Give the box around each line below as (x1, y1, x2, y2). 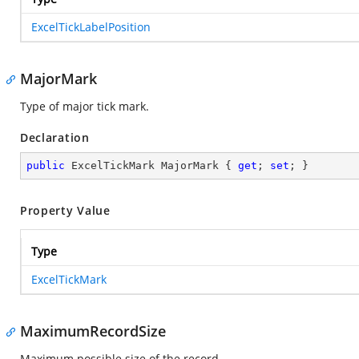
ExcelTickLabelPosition (31, 19, 151, 34)
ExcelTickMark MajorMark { (65, 159, 238, 171)
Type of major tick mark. (20, 99, 149, 114)
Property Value (20, 203, 111, 218)
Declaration (20, 130, 90, 145)
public (26, 159, 65, 171)
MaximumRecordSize (20, 321, 166, 341)
